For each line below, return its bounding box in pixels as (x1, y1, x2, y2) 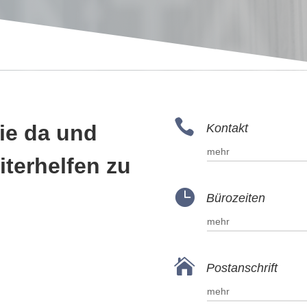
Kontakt (206, 121, 248, 136)
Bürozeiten (206, 191, 265, 206)
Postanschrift (206, 261, 278, 275)
